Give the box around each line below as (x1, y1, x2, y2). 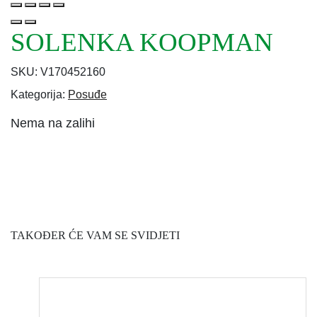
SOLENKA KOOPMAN (11, 27, 273, 57)
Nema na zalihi (11, 115, 95, 130)
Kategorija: (11, 88, 68, 100)
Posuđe (68, 88, 107, 100)
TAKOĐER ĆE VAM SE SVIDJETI (11, 229, 180, 241)
